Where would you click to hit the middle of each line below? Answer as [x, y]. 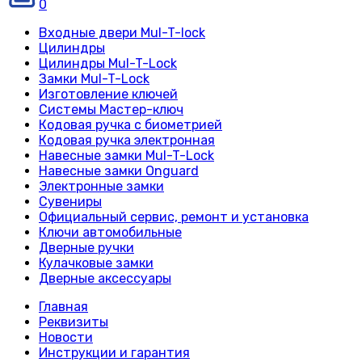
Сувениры [70, 202]
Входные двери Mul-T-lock [122, 33]
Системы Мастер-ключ [111, 109]
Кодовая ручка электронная [127, 140]
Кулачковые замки [96, 263]
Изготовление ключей [108, 94]
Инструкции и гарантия [114, 353]
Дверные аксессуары [105, 278]
